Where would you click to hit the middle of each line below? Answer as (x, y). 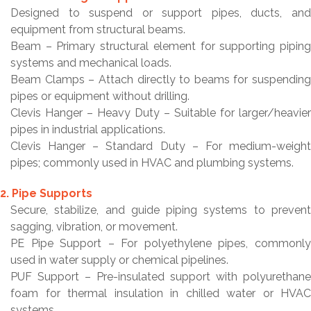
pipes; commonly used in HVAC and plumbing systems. (152, 163)
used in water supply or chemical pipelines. (119, 260)
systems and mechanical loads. (91, 63)
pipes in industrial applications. (88, 129)
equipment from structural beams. (98, 30)
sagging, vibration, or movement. (94, 227)
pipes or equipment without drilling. (100, 96)
